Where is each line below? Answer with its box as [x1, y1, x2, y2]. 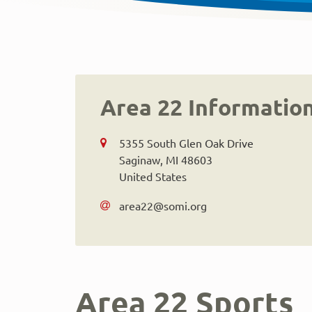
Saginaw [119, 153, 160, 166]
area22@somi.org [119, 198, 207, 212]
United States [119, 169, 187, 183]
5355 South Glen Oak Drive [119, 136, 253, 150]
